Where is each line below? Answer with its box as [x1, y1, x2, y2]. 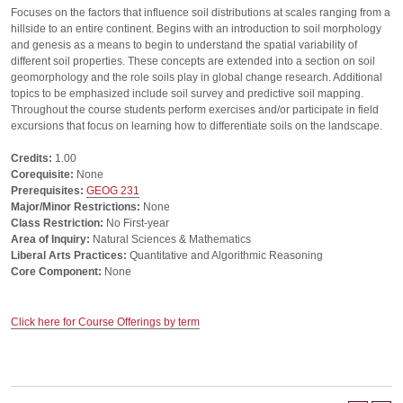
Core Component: [11, 265, 102, 278]
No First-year [103, 217, 169, 229]
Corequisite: [11, 168, 74, 181]
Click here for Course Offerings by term [11, 316, 200, 328]
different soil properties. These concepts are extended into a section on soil [11, 55, 375, 67]
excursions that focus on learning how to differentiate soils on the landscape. [11, 120, 382, 132]
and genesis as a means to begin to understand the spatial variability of [11, 39, 357, 51]
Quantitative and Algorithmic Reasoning [127, 249, 323, 262]
